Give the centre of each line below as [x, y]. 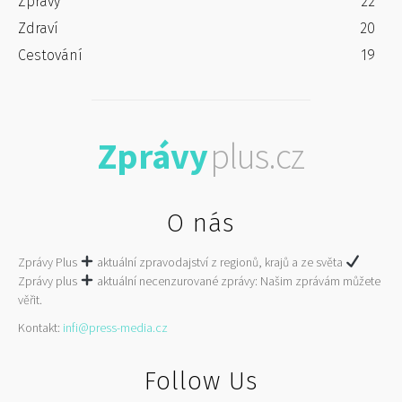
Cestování [50, 55]
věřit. [30, 299]
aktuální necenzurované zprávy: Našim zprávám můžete [237, 280]
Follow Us [201, 380]
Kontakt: [40, 327]
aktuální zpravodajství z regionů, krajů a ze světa [219, 262]
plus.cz [257, 156]
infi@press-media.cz [115, 327]
